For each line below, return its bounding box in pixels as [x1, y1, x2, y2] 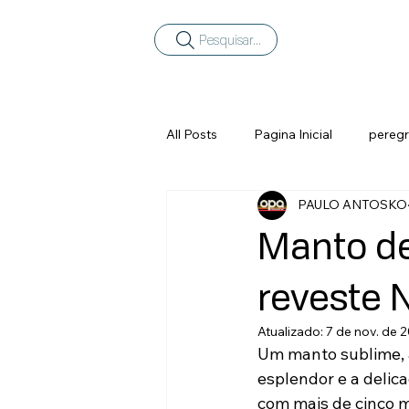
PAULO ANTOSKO [298, 196, 407, 214]
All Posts [166, 126, 217, 143]
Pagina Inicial [254, 126, 332, 143]
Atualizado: [257, 322, 326, 340]
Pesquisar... [198, 32, 261, 48]
